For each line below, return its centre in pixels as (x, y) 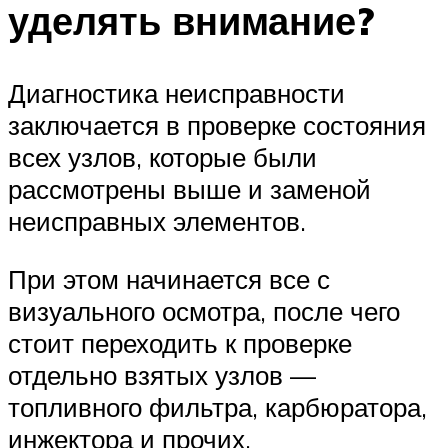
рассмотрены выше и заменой (189, 189)
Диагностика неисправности (176, 93)
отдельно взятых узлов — (162, 374)
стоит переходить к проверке (180, 342)
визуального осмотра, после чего (204, 310)
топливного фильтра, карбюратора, (217, 406)
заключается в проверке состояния (217, 125)
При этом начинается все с (169, 278)
